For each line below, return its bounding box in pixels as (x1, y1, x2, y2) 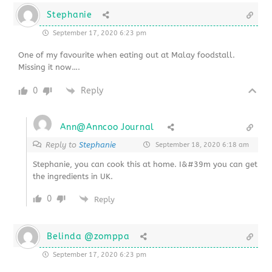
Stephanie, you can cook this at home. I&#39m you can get (33, 159, 258, 169)
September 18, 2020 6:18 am (153, 140, 249, 149)
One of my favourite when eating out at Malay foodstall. (18, 50, 236, 59)
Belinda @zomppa (47, 231, 130, 242)
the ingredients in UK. (33, 171, 114, 181)
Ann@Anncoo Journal (60, 121, 154, 132)
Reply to (46, 140, 80, 149)
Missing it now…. (18, 62, 81, 72)
